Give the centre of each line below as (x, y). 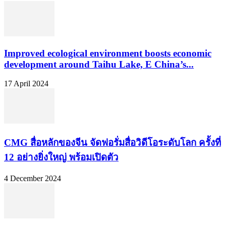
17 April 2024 (26, 84)
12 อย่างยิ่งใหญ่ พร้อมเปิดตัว (61, 157)
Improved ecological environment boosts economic (108, 53)
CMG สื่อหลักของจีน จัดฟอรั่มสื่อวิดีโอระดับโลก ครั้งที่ (112, 143)
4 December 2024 (33, 178)
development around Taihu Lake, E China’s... (99, 64)
